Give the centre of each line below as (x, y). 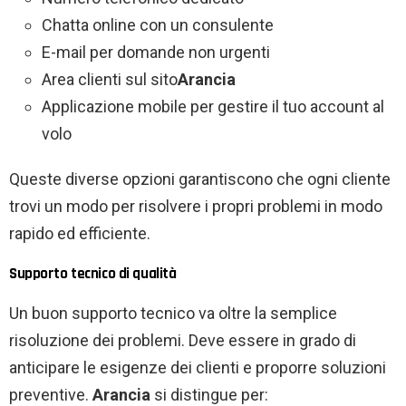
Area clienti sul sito (110, 80)
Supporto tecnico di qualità (93, 274)
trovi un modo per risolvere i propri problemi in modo (196, 207)
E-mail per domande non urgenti (156, 53)
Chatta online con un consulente (158, 25)
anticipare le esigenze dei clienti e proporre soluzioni (198, 368)
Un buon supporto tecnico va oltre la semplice (173, 314)
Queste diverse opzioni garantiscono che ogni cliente (200, 179)
